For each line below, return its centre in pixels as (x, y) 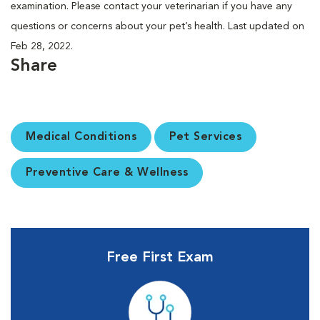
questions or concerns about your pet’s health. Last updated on (157, 26)
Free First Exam (160, 257)
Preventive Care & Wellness (107, 172)
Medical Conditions (81, 137)
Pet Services (205, 137)
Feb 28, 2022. (42, 46)
